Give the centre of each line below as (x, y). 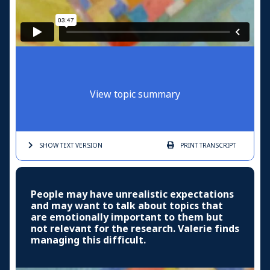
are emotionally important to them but (127, 217)
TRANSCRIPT (217, 145)
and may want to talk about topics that (127, 206)
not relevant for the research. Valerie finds (135, 228)
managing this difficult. (88, 240)
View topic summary (135, 94)
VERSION (88, 145)
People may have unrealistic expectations (132, 194)
